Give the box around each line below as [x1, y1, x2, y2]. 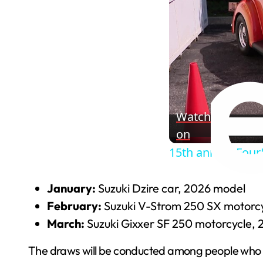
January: [47, 180, 96, 195]
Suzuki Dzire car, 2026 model [96, 180, 245, 195]
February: [47, 198, 102, 213]
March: [47, 215, 85, 231]
